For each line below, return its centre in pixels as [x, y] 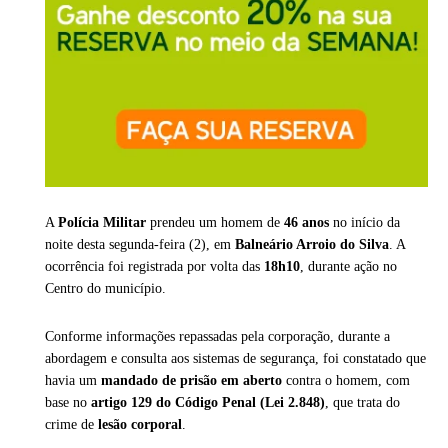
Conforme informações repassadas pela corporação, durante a [217, 337]
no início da [364, 223]
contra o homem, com [346, 381]
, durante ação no [348, 267]
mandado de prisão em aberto [191, 381]
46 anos [306, 223]
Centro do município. [105, 289]
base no [68, 403]
